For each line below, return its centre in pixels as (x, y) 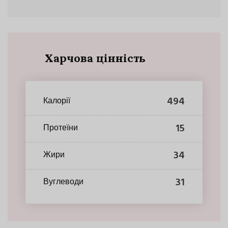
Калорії (57, 102)
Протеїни (61, 129)
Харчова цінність (95, 58)
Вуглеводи (63, 182)
